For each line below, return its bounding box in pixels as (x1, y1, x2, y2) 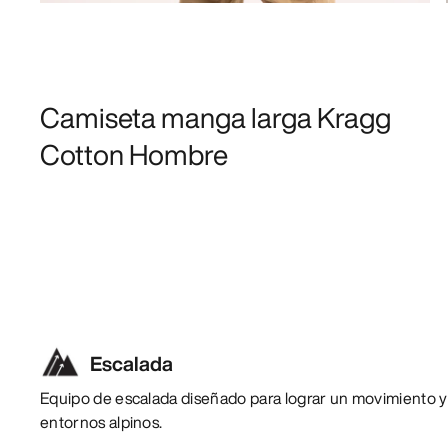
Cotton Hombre (40, 133, 228, 175)
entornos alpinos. (40, 409, 163, 434)
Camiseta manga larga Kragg (40, 96, 391, 138)
